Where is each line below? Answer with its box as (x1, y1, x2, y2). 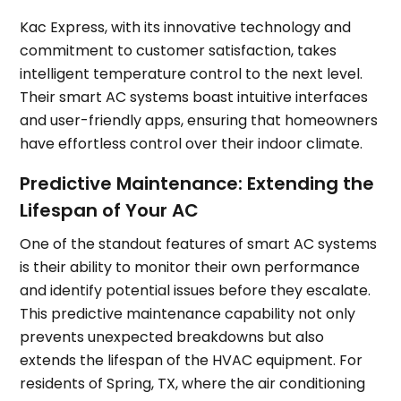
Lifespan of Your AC (20, 198, 200, 224)
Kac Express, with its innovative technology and (20, 17, 352, 38)
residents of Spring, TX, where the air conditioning (20, 373, 366, 395)
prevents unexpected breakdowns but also (20, 327, 325, 348)
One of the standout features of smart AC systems (20, 234, 378, 255)
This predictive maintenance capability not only (20, 303, 356, 325)
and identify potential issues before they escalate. (20, 280, 371, 302)
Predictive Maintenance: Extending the (20, 171, 375, 197)
